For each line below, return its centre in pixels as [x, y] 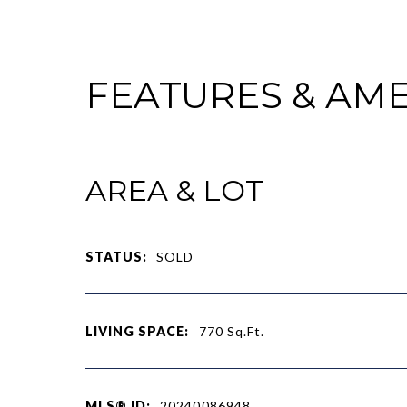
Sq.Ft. [246, 331]
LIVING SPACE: [137, 331]
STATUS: [116, 256]
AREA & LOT [174, 190]
